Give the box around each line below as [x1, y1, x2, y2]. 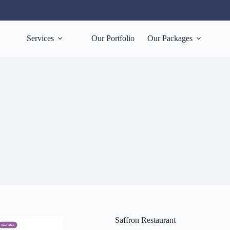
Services [27, 34, 54, 43]
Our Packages [147, 34, 193, 43]
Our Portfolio [91, 34, 135, 43]
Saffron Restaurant [115, 216, 176, 224]
